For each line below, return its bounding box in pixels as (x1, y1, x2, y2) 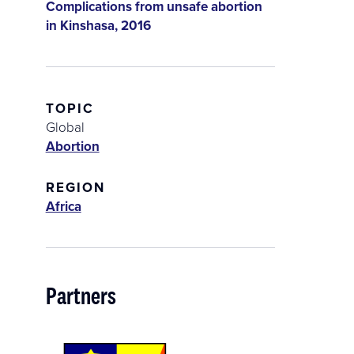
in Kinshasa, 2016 (45, 16, 151, 36)
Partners (45, 279, 116, 312)
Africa (45, 197, 81, 217)
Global (45, 118, 85, 137)
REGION (45, 178, 106, 198)
